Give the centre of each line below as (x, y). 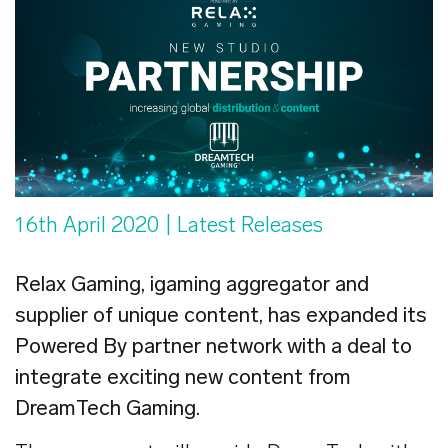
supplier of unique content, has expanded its (221, 316)
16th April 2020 (87, 226)
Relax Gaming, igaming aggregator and (192, 285)
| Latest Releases (241, 226)
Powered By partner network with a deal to (213, 347)
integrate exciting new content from (183, 378)
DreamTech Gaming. (107, 409)
